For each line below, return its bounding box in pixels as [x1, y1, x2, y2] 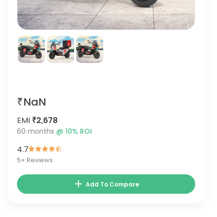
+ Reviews [21, 155, 53, 165]
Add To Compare [86, 180, 139, 188]
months [26, 126, 56, 136]
